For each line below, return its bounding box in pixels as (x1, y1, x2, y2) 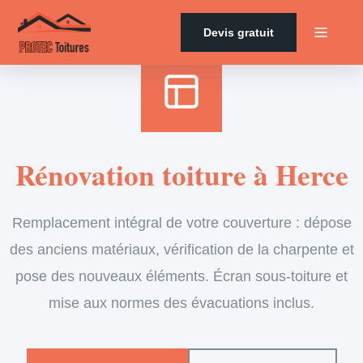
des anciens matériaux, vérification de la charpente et (9, 241, 354, 258)
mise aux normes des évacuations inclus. (49, 294, 314, 311)
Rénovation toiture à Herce (15, 154, 348, 195)
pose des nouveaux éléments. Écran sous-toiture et (15, 267, 348, 284)
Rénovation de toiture (196, 3, 317, 15)
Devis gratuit (203, 26, 274, 39)
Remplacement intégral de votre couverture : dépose (11, 214, 352, 231)
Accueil (46, 3, 83, 15)
